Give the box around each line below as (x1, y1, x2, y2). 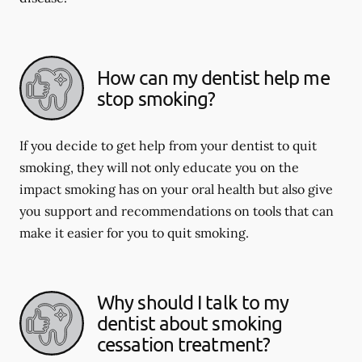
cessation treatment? (97, 332, 271, 356)
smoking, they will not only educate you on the (19, 159, 299, 175)
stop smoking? (97, 86, 216, 110)
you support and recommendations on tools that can (19, 203, 334, 219)
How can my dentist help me (97, 65, 330, 89)
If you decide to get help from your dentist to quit (19, 137, 317, 154)
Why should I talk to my (97, 290, 289, 314)
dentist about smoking (97, 311, 283, 335)
